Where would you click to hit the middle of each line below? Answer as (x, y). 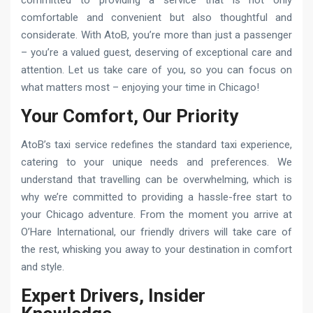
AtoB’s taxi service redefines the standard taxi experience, (156, 144)
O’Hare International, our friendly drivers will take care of (156, 232)
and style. (43, 267)
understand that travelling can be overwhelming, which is (156, 179)
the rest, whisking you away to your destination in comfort (156, 249)
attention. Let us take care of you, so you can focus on (156, 70)
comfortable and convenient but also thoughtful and (156, 17)
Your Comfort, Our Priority (130, 116)
